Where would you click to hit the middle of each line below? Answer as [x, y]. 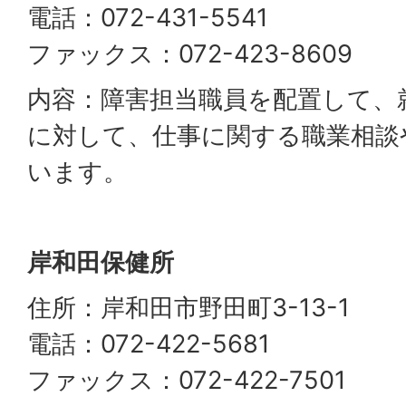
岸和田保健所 [101, 262]
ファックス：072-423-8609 [190, 54]
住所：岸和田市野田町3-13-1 [188, 308]
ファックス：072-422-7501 [187, 380]
